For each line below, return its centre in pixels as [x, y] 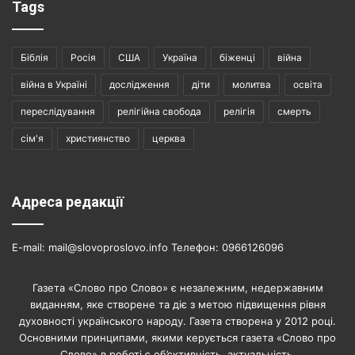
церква [169, 138]
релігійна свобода [159, 111]
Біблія [34, 57]
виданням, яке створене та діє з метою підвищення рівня [177, 304]
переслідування [58, 111]
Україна [180, 57]
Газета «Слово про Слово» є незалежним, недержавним [177, 288]
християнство [98, 138]
